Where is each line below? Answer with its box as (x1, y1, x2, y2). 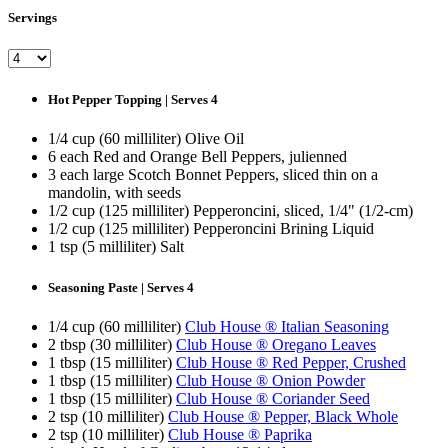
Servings (8, 10, 57, 26)
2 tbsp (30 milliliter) (48, 336, 176, 354)
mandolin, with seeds (48, 184, 181, 201)
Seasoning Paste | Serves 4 (48, 280, 194, 296)
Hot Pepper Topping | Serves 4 (48, 91, 218, 107)
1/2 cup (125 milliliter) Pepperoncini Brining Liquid (48, 220, 374, 237)
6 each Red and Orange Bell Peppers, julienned (48, 148, 347, 165)
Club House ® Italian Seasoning (185, 318, 389, 336)
